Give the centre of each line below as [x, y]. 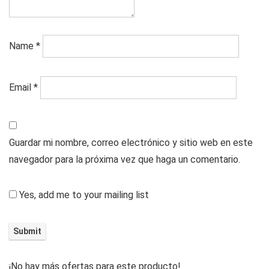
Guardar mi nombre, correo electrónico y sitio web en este [131, 143]
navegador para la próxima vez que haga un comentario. [125, 159]
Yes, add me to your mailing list [83, 195]
